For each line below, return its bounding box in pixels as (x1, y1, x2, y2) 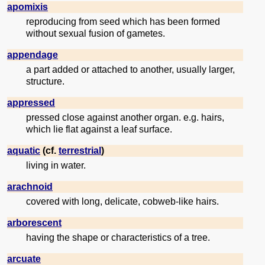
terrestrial (59, 146, 101, 156)
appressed (7, 98, 55, 108)
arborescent (7, 218, 62, 228)
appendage (7, 50, 58, 60)
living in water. (26, 160, 86, 171)
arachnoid (7, 182, 53, 192)
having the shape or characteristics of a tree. (26, 232, 210, 243)
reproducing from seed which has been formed (26, 17, 220, 27)
